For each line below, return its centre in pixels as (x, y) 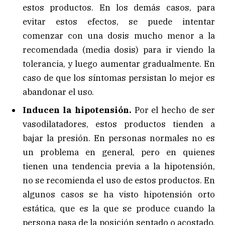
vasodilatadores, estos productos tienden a (119, 124)
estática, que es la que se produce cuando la (119, 208)
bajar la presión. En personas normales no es (119, 138)
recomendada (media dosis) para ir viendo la (119, 50)
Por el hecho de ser (173, 110)
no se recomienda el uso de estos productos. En (119, 180)
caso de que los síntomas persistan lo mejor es (119, 78)
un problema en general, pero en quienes (119, 152)
